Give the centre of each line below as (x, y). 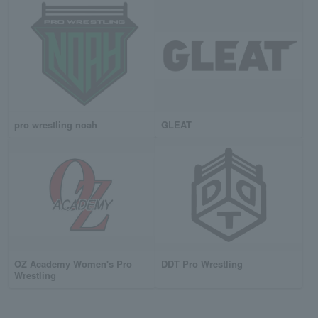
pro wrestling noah (56, 124)
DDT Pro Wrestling (202, 263)
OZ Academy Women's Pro (73, 263)
